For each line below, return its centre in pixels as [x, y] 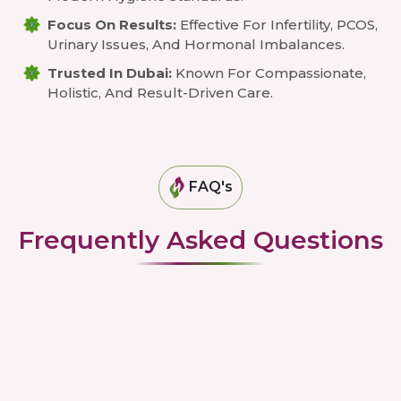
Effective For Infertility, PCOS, [277, 25]
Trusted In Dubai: [110, 73]
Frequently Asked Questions [200, 240]
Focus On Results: [112, 25]
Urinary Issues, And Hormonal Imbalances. [196, 44]
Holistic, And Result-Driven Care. [160, 93]
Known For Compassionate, [269, 73]
